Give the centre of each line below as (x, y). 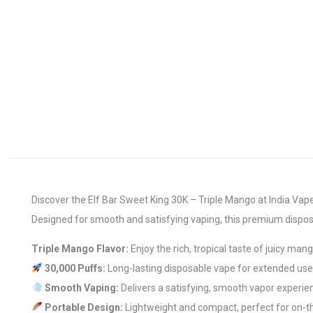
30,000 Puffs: (75, 268)
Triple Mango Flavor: (80, 249)
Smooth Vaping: (81, 288)
